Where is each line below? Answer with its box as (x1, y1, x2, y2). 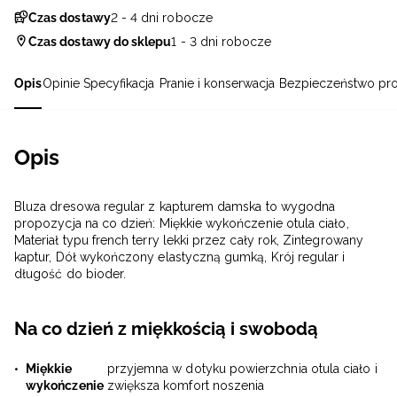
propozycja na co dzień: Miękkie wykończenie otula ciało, (14, 216, 349, 231)
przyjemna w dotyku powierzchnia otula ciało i (106, 362, 378, 377)
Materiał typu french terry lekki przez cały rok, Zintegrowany (14, 233, 363, 248)
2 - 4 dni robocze (110, 11, 213, 26)
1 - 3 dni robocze (171, 35, 272, 50)
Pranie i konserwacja (160, 76, 275, 91)
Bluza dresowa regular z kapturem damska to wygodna (14, 199, 336, 214)
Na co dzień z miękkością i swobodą (14, 318, 318, 340)
